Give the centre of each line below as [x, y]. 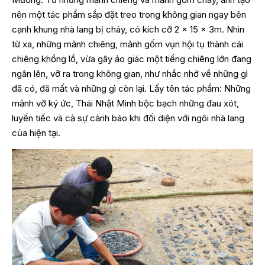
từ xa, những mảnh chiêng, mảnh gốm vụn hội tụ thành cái [127, 44]
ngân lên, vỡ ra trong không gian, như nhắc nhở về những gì [130, 74]
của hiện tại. [36, 133]
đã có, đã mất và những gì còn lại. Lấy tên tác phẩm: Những [131, 89]
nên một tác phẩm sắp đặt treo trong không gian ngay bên [129, 15]
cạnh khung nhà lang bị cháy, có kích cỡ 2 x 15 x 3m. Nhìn [128, 30]
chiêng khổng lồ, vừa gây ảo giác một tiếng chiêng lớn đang [132, 59]
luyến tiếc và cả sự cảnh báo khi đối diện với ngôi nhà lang [128, 118]
